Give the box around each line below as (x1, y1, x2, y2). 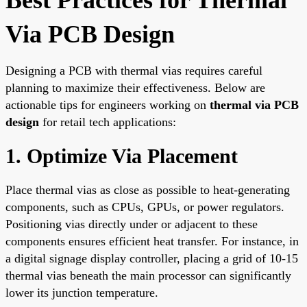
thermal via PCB (210, 97, 299, 112)
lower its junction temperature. (5, 285, 158, 299)
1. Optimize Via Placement (5, 144, 238, 167)
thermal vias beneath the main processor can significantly (5, 268, 291, 282)
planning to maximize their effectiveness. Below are (5, 80, 265, 95)
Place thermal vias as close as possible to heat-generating (5, 182, 290, 197)
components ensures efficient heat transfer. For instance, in (5, 234, 299, 248)
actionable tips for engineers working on (5, 97, 210, 112)
